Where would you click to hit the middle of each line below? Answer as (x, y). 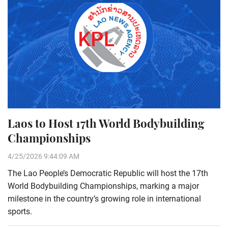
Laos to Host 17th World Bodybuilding (106, 123)
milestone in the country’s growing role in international (104, 199)
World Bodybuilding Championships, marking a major (103, 186)
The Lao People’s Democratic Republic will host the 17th (108, 174)
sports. (20, 212)
